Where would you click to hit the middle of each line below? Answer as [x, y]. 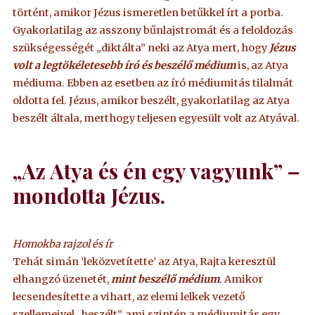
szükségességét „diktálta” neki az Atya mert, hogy [141, 47]
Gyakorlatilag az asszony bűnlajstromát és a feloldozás [153, 30]
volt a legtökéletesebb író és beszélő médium [124, 65]
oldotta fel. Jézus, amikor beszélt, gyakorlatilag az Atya [152, 100]
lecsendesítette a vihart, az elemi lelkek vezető [129, 296]
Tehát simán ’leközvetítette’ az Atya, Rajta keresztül [144, 261]
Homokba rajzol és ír [63, 244]
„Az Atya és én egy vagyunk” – [157, 170]
